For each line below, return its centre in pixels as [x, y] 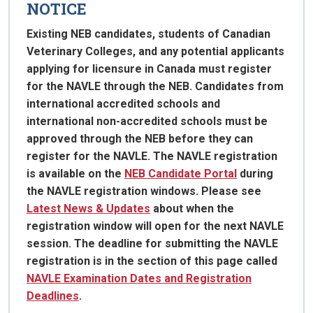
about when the [192, 209]
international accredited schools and [123, 104]
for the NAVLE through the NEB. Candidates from [155, 87]
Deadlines [53, 296]
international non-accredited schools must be [147, 122]
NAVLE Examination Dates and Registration [139, 279]
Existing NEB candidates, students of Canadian [148, 34]
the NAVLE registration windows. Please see [144, 191]
